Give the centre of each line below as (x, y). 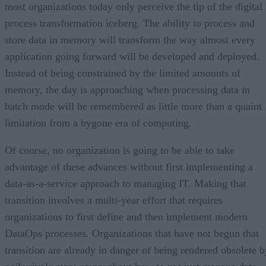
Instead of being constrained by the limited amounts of (123, 73)
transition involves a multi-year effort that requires (114, 200)
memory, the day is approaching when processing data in (127, 89)
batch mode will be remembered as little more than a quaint (133, 106)
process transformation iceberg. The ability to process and (130, 23)
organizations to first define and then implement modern (126, 216)
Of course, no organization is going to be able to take (120, 150)
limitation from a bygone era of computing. (98, 123)
